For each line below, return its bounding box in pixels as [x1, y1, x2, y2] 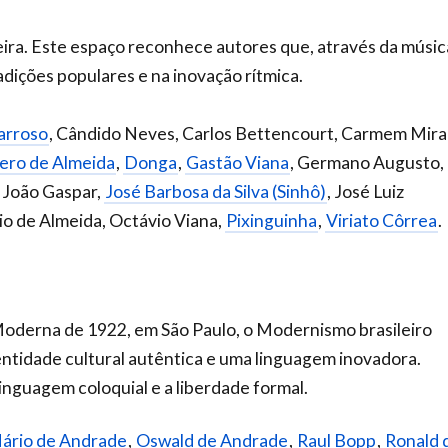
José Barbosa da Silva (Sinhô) [105, 180, 326, 202]
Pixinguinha [226, 209, 317, 231]
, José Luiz [327, 180, 404, 202]
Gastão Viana [186, 151, 289, 173]
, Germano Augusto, [290, 151, 444, 173]
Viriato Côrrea [326, 209, 437, 231]
